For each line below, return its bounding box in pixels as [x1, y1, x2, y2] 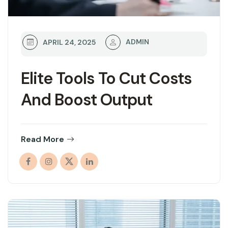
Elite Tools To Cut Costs [21, 67, 192, 89]
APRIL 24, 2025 [43, 37, 96, 47]
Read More [21, 133, 64, 145]
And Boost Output [21, 89, 152, 110]
